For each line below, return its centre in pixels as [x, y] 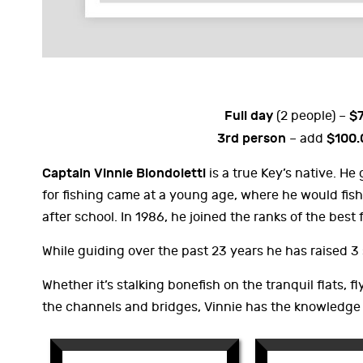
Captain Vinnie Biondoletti [126, 173]
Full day [250, 115]
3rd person [253, 138]
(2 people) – [312, 116]
